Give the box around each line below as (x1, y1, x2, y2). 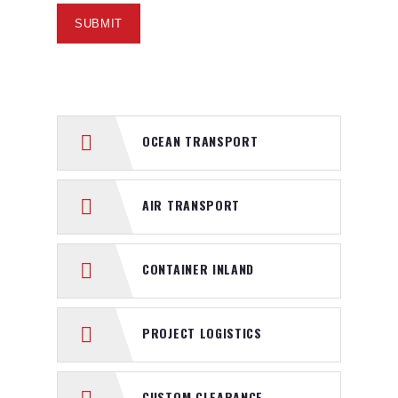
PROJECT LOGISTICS (142, 323, 262, 343)
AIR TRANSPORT (142, 195, 241, 215)
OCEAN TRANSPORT (142, 131, 259, 151)
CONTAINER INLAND (142, 259, 255, 279)
